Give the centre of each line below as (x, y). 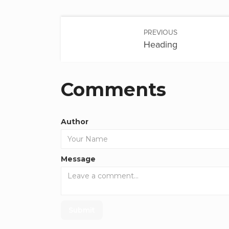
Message (78, 159)
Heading (160, 44)
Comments (114, 89)
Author (75, 122)
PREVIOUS (160, 32)
